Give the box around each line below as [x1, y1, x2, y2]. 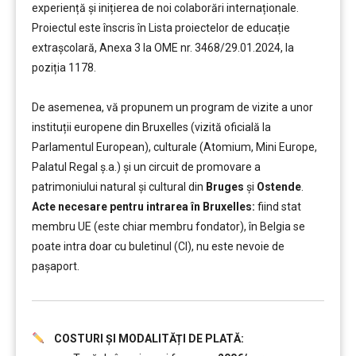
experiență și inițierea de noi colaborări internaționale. [32, 2, 299, 14]
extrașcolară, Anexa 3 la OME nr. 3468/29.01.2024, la [32, 41, 294, 54]
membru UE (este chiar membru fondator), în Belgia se [32, 220, 305, 233]
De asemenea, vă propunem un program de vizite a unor [32, 101, 313, 114]
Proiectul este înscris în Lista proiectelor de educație [32, 21, 290, 34]
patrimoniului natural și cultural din [32, 180, 206, 193]
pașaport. [32, 260, 79, 273]
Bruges [206, 180, 244, 193]
